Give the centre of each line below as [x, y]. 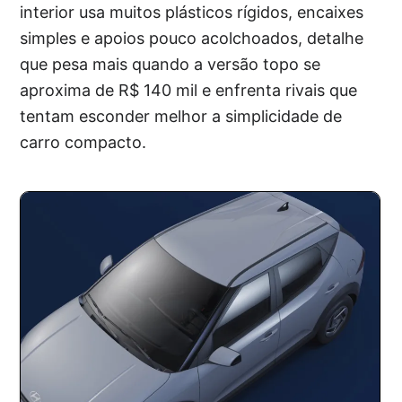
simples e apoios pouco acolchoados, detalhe [192, 38]
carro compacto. [83, 142]
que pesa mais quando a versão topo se [170, 64]
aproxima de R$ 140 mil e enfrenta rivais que [189, 90]
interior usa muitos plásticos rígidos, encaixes [192, 12]
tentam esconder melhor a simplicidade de [181, 116]
